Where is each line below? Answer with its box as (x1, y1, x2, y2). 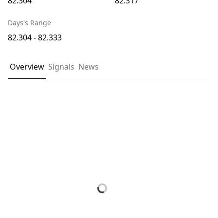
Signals (48, 61, 74, 72)
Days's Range (8, 18, 51, 27)
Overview (10, 61, 44, 72)
